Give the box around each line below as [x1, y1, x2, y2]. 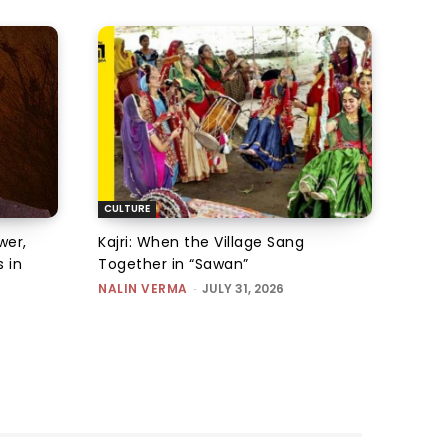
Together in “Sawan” [98, 253, 249, 274]
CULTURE [104, 200, 150, 216]
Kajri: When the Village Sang [98, 231, 304, 252]
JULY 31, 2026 [201, 279, 284, 297]
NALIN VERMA [98, 279, 188, 297]
